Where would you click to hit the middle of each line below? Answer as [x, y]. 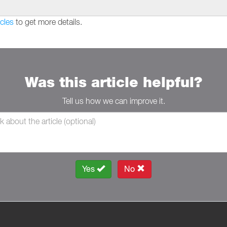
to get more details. [48, 22]
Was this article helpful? [113, 82]
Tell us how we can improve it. [113, 101]
